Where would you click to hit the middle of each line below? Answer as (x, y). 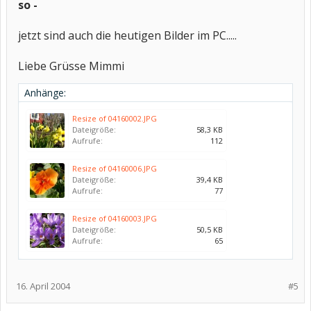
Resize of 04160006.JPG (115, 168)
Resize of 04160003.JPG (115, 218)
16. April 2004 (43, 286)
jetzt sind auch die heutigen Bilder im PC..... (127, 35)
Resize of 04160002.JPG (115, 118)
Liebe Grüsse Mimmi (71, 66)
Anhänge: (45, 93)
